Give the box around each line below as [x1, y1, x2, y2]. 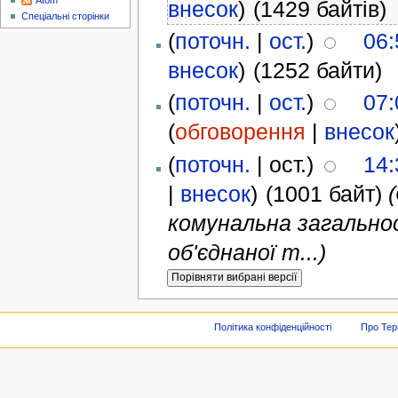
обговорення [174, 119, 306, 145]
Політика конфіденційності [214, 322, 332, 333]
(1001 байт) [266, 180, 383, 206]
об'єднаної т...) [167, 239, 326, 265]
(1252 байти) [253, 58, 383, 84]
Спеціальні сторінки [21, 11, 110, 22]
